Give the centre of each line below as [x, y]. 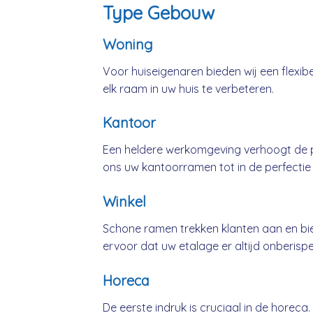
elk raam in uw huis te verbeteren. [188, 88]
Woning [128, 44]
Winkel [124, 202]
